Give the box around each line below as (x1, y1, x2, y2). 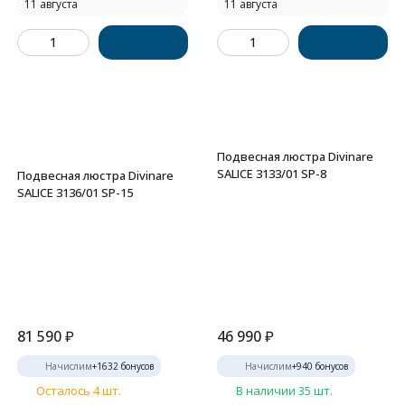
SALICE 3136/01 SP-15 (17, 184, 133, 201)
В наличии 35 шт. (236, 382, 333, 399)
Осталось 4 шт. (36, 382, 121, 399)
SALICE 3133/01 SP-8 (217, 165, 326, 182)
